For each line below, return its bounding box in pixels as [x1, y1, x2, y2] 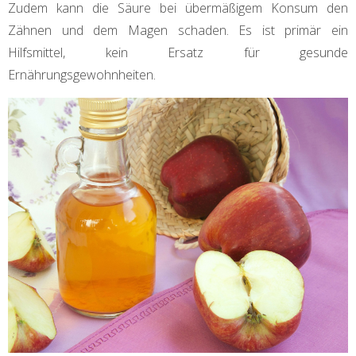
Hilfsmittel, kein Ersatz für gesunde [8, 44, 348, 62]
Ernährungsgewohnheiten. [8, 66, 156, 84]
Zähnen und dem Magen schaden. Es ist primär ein [8, 21, 348, 40]
